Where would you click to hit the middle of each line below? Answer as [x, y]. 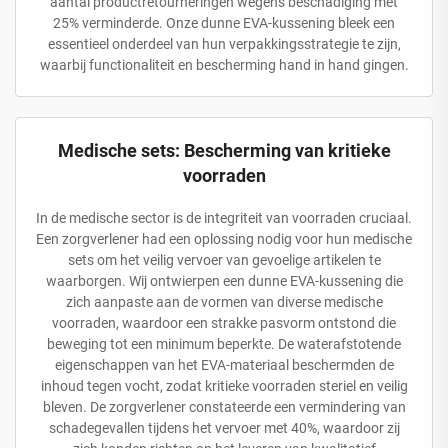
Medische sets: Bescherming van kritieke [224, 150]
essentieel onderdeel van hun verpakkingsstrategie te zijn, [224, 43]
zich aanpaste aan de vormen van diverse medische [224, 301]
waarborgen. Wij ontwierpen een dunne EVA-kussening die [224, 280]
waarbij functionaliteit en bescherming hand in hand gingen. [224, 64]
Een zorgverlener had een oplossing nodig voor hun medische [224, 238]
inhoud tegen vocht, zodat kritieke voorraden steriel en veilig [224, 385]
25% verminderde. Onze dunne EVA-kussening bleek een [224, 22]
